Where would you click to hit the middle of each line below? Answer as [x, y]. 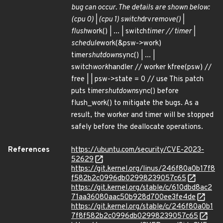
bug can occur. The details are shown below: [140, 8]
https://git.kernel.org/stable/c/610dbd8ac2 [142, 188]
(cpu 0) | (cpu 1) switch [106, 20]
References [29, 150]
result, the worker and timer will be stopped [142, 115]
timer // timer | [171, 32]
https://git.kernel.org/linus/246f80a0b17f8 [143, 169]
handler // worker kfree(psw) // [160, 67]
